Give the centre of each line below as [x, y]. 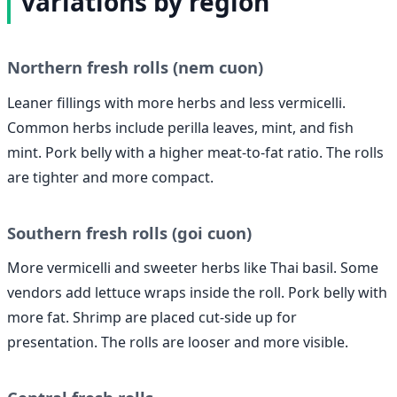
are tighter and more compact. [110, 177]
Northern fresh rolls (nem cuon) [135, 67]
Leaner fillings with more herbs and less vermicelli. [176, 102]
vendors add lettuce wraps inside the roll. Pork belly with [197, 292]
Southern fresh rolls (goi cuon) [129, 232]
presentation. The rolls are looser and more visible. [178, 342]
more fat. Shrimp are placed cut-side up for [152, 317]
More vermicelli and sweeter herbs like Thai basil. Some [193, 267]
